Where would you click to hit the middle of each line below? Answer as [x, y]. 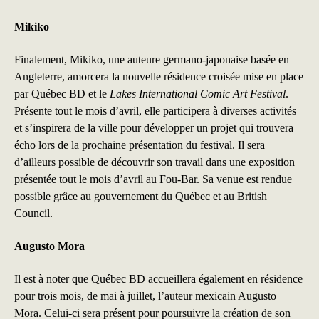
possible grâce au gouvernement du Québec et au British [141, 196]
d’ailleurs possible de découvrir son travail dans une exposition [155, 162]
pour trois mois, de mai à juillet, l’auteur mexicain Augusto [145, 296]
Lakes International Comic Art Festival [198, 94]
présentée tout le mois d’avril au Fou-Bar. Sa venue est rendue [153, 179]
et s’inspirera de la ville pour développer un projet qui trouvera [154, 128]
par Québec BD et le [62, 94]
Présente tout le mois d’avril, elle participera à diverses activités [155, 111]
